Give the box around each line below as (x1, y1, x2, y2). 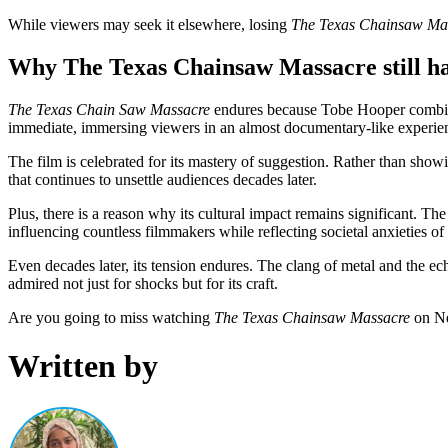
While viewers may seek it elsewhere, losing (8, 15, 291, 33)
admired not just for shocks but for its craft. (8, 274, 278, 292)
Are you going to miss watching (8, 308, 214, 326)
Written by (8, 348, 158, 385)
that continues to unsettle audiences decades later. (8, 170, 317, 188)
